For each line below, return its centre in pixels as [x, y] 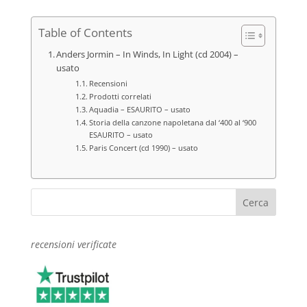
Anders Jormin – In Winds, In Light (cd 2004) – [148, 54]
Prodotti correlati [120, 96]
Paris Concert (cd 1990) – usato [144, 147]
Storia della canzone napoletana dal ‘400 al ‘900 [173, 122]
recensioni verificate [73, 244]
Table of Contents [85, 33]
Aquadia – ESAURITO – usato [140, 109]
